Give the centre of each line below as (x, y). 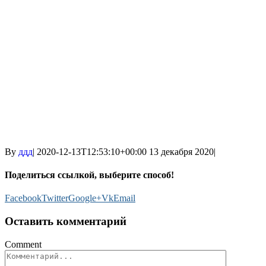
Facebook (23, 198)
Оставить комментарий (66, 221)
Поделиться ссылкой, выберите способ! (89, 175)
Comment (23, 244)
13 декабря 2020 (181, 151)
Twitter (55, 198)
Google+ (85, 198)
